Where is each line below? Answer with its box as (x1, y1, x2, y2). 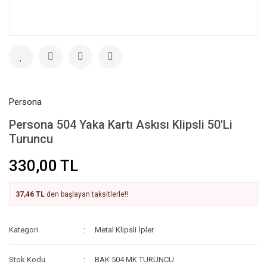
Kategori (9, 225, 38, 234)
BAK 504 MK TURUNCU (95, 255, 175, 264)
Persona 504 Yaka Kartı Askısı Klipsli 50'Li (9, 117, 232, 132)
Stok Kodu (9, 255, 45, 264)
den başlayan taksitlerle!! (45, 190, 128, 198)
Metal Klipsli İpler (95, 225, 154, 234)
